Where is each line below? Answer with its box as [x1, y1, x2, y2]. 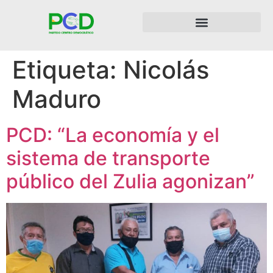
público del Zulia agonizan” [6, 169, 255, 193]
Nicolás [123, 55, 209, 85]
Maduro [12, 84, 101, 114]
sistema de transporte [6, 146, 210, 170]
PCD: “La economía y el [6, 123, 219, 147]
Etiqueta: [12, 55, 123, 85]
